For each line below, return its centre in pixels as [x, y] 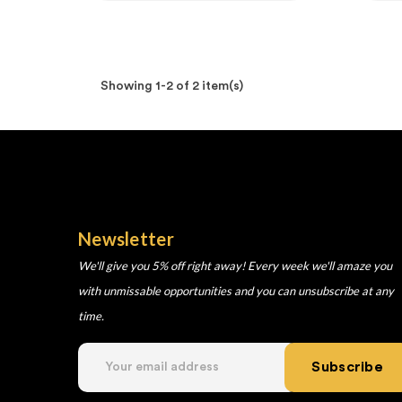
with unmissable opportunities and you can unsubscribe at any [236, 290]
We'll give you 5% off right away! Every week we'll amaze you [235, 265]
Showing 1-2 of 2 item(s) [172, 86]
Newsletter [126, 238]
